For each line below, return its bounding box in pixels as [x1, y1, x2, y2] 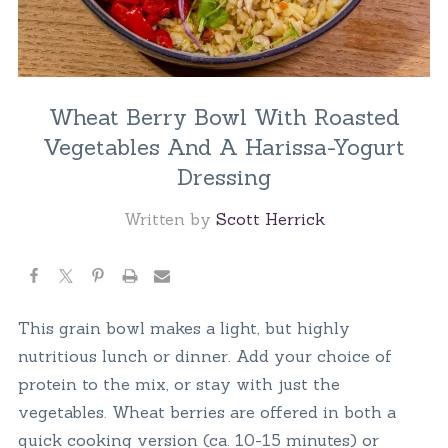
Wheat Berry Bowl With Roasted [48, 102, 400, 131]
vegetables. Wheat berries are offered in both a [17, 401, 396, 422]
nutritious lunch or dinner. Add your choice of [17, 345, 392, 366]
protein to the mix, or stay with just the [17, 373, 340, 394]
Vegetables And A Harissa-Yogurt [43, 132, 405, 161]
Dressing [177, 162, 271, 191]
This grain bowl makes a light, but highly [17, 317, 350, 338]
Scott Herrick [215, 208, 325, 229]
